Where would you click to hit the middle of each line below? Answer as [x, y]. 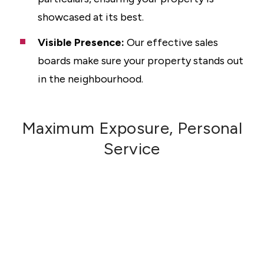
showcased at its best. [91, 17]
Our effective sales [171, 42]
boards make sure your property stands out [141, 61]
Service [132, 148]
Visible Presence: [81, 42]
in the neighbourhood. [90, 79]
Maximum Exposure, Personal [132, 128]
